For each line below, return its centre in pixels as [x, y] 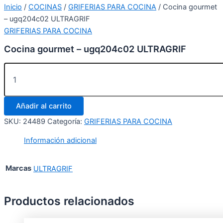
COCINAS [45, 7]
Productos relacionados [69, 201]
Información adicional [60, 141]
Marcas [18, 168]
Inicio [13, 7]
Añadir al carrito [44, 106]
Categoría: [66, 121]
